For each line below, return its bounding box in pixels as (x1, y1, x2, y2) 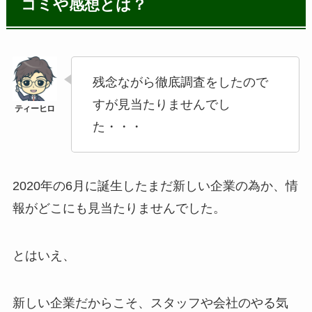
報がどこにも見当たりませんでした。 (12, 201, 226, 216)
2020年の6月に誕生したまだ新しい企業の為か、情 (12, 179, 298, 194)
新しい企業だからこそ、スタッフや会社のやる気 (12, 295, 288, 310)
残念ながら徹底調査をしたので (92, 75, 268, 89)
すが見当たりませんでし (92, 97, 231, 111)
